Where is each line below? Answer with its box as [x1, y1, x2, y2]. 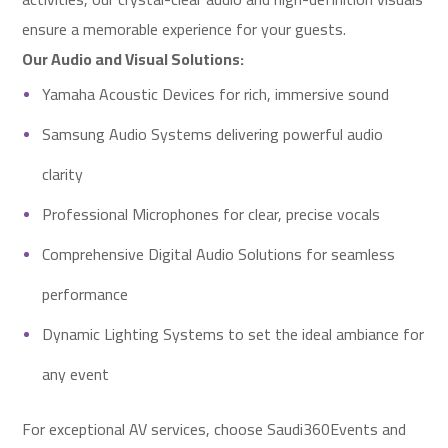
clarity [42, 159, 84, 189]
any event [42, 359, 110, 389]
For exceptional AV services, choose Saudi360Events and [22, 414, 407, 444]
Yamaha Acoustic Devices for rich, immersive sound [42, 79, 390, 109]
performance [42, 279, 129, 309]
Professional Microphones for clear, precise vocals [42, 199, 381, 229]
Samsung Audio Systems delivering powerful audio [42, 119, 384, 149]
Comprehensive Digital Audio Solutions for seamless [42, 239, 396, 269]
